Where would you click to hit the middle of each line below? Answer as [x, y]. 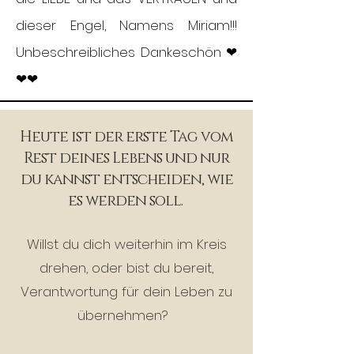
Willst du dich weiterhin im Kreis [126, 244]
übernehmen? [126, 315]
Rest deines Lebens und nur [126, 158]
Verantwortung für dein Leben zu [126, 292]
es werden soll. [126, 201]
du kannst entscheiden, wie [126, 180]
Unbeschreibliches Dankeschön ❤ [126, 52]
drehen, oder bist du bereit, [126, 268]
